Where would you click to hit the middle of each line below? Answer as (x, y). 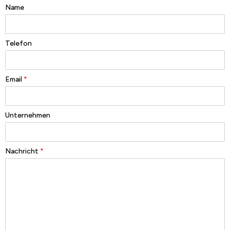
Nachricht (23, 151)
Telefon (18, 43)
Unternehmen (28, 115)
